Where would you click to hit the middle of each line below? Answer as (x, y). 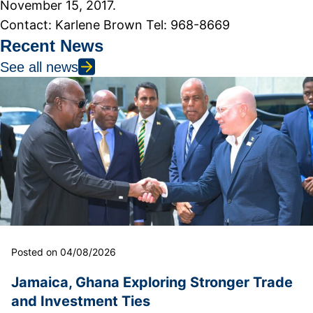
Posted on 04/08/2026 (64, 252)
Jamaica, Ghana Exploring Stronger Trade (152, 282)
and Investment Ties (81, 301)
